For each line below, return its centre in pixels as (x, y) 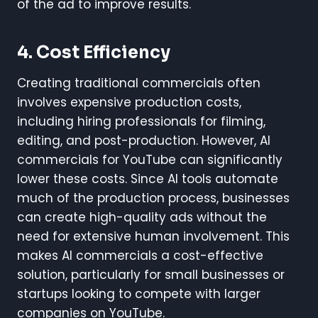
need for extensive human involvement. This (153, 236)
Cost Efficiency (103, 52)
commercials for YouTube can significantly (150, 159)
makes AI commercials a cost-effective (140, 255)
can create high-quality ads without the (142, 217)
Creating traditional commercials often (139, 83)
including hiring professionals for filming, (141, 121)
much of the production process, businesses (153, 198)
